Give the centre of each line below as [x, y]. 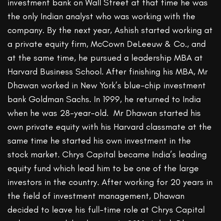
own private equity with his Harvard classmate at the [110, 127]
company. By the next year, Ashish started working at [110, 30]
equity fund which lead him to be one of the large [103, 168]
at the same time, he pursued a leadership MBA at [105, 58]
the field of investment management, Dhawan [96, 196]
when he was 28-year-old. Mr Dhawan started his [104, 113]
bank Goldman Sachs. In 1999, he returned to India [104, 99]
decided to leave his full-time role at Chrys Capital [106, 210]
